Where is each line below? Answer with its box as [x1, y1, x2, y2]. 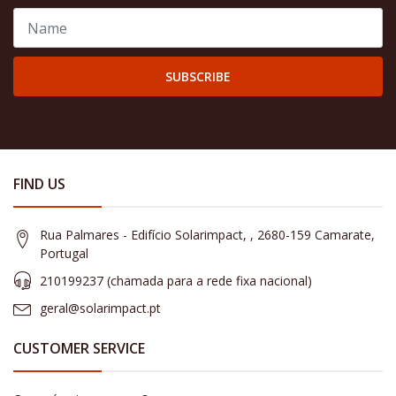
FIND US [13, 174, 65, 194]
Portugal [40, 245, 88, 263]
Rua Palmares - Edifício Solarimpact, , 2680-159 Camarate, [40, 226, 375, 244]
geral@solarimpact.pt [40, 300, 161, 317]
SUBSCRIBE [165, 68, 231, 86]
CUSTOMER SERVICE [13, 339, 145, 359]
